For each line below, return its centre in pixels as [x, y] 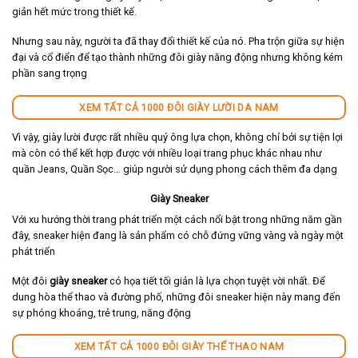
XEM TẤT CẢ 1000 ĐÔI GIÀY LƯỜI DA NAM [179, 107]
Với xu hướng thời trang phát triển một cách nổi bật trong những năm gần [177, 220]
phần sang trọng [50, 74]
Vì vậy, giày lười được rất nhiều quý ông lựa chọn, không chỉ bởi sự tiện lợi [177, 137]
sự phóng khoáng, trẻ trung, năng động [101, 312]
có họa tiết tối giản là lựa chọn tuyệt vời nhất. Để [216, 280]
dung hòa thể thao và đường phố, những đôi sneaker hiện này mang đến [176, 296]
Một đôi [31, 280]
